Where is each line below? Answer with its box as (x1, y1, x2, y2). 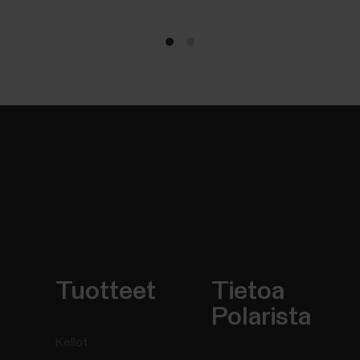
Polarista (211, 305, 312, 331)
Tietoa (211, 279, 285, 305)
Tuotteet (55, 279, 157, 305)
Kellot (55, 337, 88, 350)
